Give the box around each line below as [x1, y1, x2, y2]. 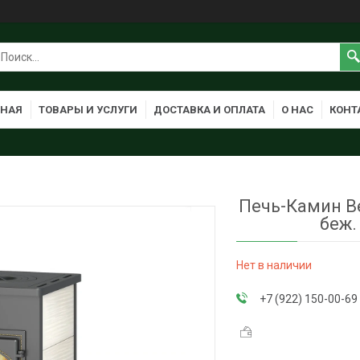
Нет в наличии [236, 258, 313, 272]
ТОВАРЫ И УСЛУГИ [39, 104, 137, 116]
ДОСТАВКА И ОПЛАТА [153, 104, 265, 116]
